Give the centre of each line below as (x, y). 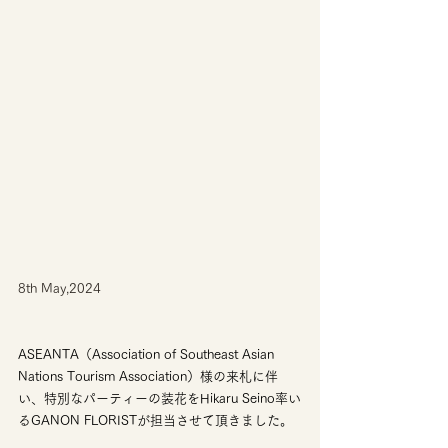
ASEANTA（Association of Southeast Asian (148, 355)
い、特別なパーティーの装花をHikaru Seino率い (159, 399)
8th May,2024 (59, 289)
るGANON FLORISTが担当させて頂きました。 (155, 421)
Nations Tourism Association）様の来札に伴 (148, 377)
